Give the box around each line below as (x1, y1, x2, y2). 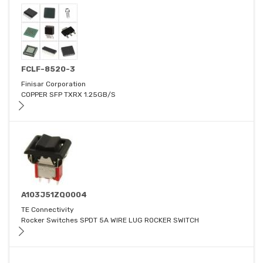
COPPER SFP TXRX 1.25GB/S (21, 90, 116, 99)
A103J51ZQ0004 (21, 190, 87, 200)
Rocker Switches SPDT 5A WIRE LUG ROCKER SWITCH (21, 216, 199, 225)
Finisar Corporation (21, 80, 86, 89)
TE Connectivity (21, 205, 74, 214)
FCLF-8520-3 (21, 65, 75, 74)
